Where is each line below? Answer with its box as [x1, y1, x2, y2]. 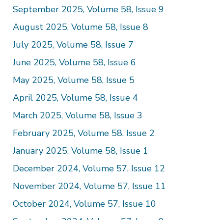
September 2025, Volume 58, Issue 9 [12, 3, 164, 15]
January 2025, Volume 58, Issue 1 [12, 145, 148, 157]
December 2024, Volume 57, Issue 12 [12, 163, 165, 174]
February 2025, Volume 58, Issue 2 [12, 127, 155, 139]
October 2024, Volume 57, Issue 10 [12, 198, 156, 210]
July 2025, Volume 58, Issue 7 [12, 39, 134, 51]
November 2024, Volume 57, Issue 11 [12, 180, 166, 192]
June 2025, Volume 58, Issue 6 [12, 56, 136, 68]
